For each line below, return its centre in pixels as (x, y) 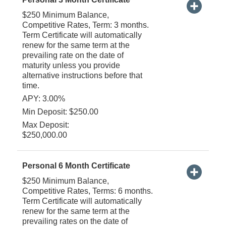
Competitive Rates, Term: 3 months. (85, 25)
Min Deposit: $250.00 (60, 111)
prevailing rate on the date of (73, 55)
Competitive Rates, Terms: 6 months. (87, 191)
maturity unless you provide (71, 65)
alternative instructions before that (82, 75)
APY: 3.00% (43, 98)
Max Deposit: (45, 125)
